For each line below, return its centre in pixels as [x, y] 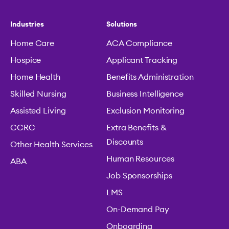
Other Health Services [51, 144]
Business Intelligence [145, 94]
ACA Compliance [139, 43]
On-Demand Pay [138, 209]
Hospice [26, 60]
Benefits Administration [150, 77]
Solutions [122, 24]
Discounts [125, 142]
